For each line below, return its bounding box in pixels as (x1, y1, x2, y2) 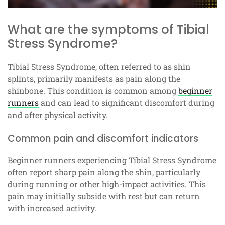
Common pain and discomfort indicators (8, 132, 198, 146)
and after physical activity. (8, 109, 108, 121)
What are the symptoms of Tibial (8, 21, 209, 38)
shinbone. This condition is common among (8, 85, 178, 96)
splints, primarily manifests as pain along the (8, 73, 180, 84)
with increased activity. (8, 203, 96, 214)
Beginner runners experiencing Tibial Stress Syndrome (8, 155, 216, 166)
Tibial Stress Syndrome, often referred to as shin (8, 61, 191, 72)
